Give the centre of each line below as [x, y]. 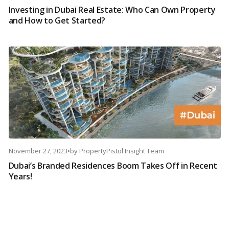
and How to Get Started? [57, 21]
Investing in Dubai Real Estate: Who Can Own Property [112, 10]
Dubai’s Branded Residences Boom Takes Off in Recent [113, 166]
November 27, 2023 [38, 151]
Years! [20, 177]
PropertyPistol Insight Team [121, 151]
